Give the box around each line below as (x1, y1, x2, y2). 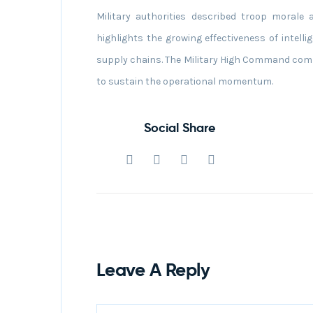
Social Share (144, 119, 215, 136)
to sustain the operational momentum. (96, 75, 273, 87)
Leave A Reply (96, 259, 210, 281)
